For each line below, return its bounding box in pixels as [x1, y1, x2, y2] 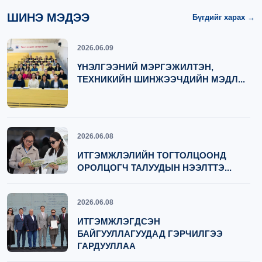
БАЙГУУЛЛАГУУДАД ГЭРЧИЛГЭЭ [77, 229, 223, 239]
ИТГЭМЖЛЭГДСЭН [77, 216, 160, 227]
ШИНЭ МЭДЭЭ [7, 11, 89, 24]
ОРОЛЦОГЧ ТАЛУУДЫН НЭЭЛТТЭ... [77, 163, 232, 173]
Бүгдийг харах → [192, 13, 255, 22]
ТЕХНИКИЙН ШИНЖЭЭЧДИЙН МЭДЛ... [77, 74, 245, 84]
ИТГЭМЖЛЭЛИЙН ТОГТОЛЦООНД [77, 150, 226, 161]
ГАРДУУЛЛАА [77, 241, 136, 251]
